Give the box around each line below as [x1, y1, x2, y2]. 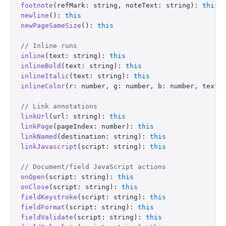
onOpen [21, 173, 45, 181]
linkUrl [21, 112, 49, 120]
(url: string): [49, 112, 109, 120]
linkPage [21, 123, 53, 130]
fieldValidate [21, 213, 73, 221]
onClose [21, 183, 49, 191]
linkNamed [21, 133, 57, 140]
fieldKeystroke [21, 193, 77, 201]
